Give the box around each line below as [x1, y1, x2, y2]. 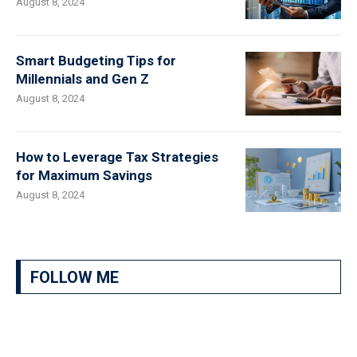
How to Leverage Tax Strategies [16, 149, 218, 165]
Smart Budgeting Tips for [16, 53, 176, 69]
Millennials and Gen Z [16, 71, 149, 87]
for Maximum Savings [16, 167, 152, 183]
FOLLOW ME [30, 268, 119, 287]
